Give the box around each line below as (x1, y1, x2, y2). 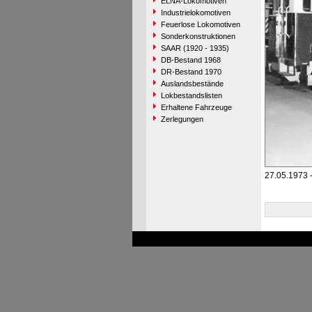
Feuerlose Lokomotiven (160, 20, 240, 29)
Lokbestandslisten (160, 91, 222, 100)
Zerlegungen (160, 115, 203, 123)
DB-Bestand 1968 (160, 56, 221, 64)
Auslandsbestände (160, 79, 224, 88)
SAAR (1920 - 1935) (160, 44, 229, 52)
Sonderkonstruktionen (160, 32, 235, 40)
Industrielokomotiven (160, 8, 231, 17)
